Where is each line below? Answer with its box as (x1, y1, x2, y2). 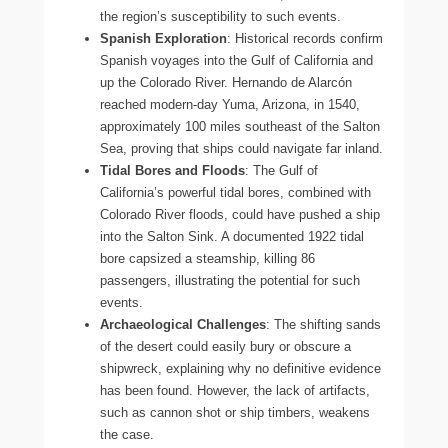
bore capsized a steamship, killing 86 (100, 250, 315, 266)
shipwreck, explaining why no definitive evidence (100, 360, 381, 376)
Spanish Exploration (100, 30, 227, 46)
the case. (100, 426, 154, 442)
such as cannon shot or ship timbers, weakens (100, 404, 370, 420)
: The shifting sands (266, 316, 381, 332)
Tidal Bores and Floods (100, 162, 245, 178)
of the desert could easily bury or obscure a (100, 338, 351, 354)
